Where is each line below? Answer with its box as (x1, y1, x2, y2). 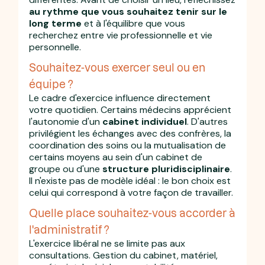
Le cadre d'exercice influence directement (29, 91, 211, 104)
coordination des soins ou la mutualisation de (29, 138, 227, 151)
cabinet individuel (102, 115, 188, 128)
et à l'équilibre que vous (82, 17, 186, 30)
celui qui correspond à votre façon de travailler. (29, 186, 234, 199)
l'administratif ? (29, 222, 110, 235)
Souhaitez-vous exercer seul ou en (29, 60, 206, 73)
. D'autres (187, 115, 228, 128)
